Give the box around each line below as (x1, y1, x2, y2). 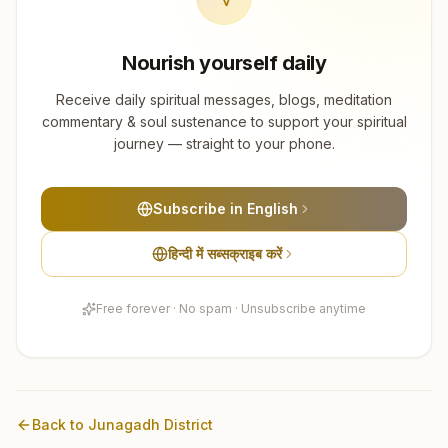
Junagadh (88, 415, 160, 433)
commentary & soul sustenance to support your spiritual (41, 112, 407, 130)
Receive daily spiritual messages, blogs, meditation (56, 90, 392, 108)
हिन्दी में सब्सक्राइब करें (168, 244, 282, 262)
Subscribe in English (152, 199, 298, 217)
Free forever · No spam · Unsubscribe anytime (96, 300, 366, 316)
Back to (32, 415, 88, 433)
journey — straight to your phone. (113, 134, 335, 152)
